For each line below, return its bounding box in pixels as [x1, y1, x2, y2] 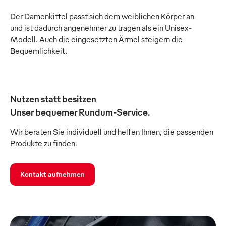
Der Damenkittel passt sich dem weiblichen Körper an [10, 11, 194, 22]
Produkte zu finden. [10, 138, 77, 149]
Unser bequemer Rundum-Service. [10, 106, 150, 118]
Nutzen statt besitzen [10, 93, 96, 105]
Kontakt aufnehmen [20, 169, 85, 179]
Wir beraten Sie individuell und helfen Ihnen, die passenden [10, 127, 213, 137]
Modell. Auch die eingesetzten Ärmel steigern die [10, 34, 183, 45]
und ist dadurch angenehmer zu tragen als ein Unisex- [10, 23, 192, 33]
